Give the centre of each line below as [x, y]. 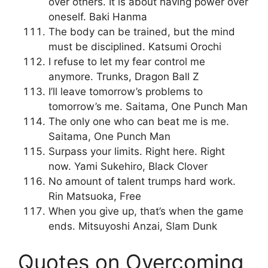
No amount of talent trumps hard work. [142, 182]
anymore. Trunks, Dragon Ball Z [124, 77]
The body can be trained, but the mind [142, 32]
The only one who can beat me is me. [139, 122]
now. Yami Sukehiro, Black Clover [128, 167]
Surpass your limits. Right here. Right [137, 152]
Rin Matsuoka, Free [95, 197]
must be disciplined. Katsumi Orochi [135, 47]
